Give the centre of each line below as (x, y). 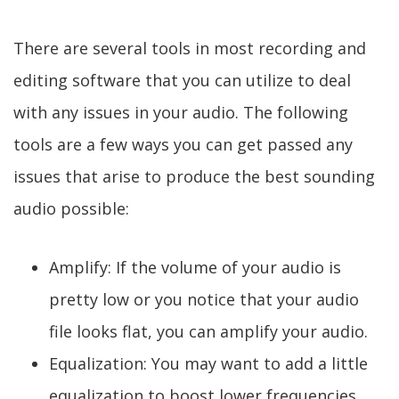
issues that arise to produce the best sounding (194, 176)
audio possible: (71, 208)
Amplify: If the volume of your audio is (195, 267)
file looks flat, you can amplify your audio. (208, 331)
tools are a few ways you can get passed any (183, 144)
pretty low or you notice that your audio (204, 299)
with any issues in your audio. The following (181, 112)
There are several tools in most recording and (190, 48)
